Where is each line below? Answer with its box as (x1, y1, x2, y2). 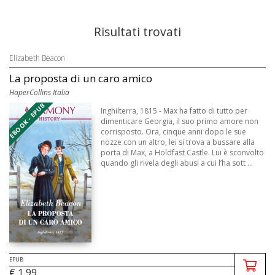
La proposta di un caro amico (9, 71, 152, 85)
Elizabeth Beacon (9, 53, 65, 63)
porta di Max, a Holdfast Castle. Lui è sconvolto (101, 147, 265, 158)
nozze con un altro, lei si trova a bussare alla (101, 137, 255, 147)
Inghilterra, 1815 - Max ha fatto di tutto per (101, 106, 248, 116)
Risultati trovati (94, 23, 181, 40)
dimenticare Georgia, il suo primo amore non (101, 116, 259, 126)
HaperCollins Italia (9, 87, 69, 98)
